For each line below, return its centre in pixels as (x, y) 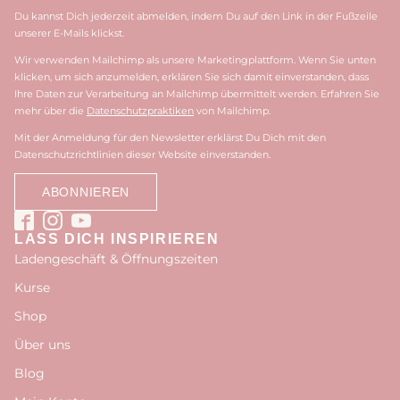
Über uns (42, 345)
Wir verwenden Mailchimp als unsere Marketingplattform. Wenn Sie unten (195, 60)
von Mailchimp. (232, 111)
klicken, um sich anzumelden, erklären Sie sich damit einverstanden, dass (192, 77)
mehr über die (50, 111)
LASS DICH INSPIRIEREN (117, 239)
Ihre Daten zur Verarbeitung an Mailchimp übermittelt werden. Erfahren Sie (197, 94)
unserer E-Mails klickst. (69, 33)
